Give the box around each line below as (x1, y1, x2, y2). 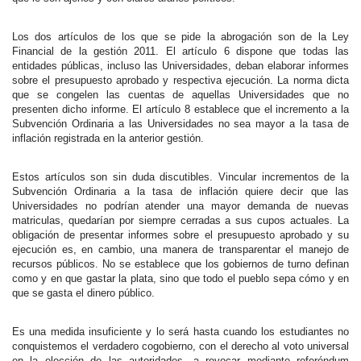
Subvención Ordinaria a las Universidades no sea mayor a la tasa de (12, 118, 349, 130)
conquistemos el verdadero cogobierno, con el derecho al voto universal (12, 340, 349, 352)
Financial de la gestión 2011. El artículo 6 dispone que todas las (12, 45, 349, 57)
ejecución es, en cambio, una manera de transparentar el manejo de (12, 243, 349, 255)
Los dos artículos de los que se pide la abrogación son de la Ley (12, 31, 349, 43)
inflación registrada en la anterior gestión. (12, 132, 204, 144)
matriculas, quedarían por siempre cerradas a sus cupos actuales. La (12, 214, 349, 226)
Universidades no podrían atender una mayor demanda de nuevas (12, 200, 349, 212)
